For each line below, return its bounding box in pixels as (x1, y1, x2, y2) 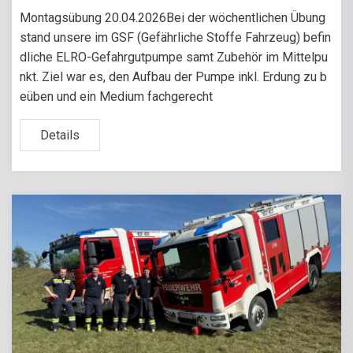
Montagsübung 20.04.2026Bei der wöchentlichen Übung (20, 10, 325, 26)
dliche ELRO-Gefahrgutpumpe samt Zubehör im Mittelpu (20, 50, 328, 65)
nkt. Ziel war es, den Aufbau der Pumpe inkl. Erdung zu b (20, 69, 327, 85)
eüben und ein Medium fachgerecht (20, 89, 213, 105)
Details (40, 128, 80, 143)
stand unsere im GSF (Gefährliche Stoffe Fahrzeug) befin (20, 30, 331, 46)
